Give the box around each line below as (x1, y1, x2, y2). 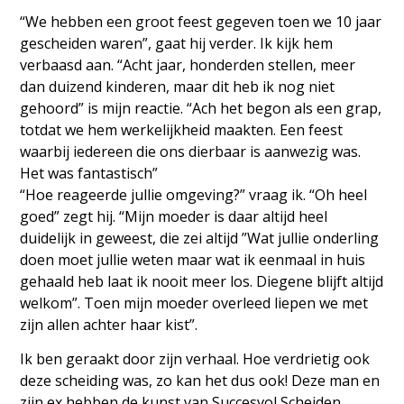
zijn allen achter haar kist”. (20, 315, 198, 335)
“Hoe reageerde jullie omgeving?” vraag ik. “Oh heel (20, 185, 368, 205)
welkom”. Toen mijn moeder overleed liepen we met (20, 293, 369, 313)
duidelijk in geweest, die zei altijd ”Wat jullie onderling (20, 228, 380, 248)
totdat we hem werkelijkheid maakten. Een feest (20, 120, 344, 140)
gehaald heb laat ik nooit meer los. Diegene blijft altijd (20, 271, 384, 291)
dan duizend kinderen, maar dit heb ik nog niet (20, 77, 335, 96)
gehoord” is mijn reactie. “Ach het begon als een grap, (20, 98, 382, 118)
